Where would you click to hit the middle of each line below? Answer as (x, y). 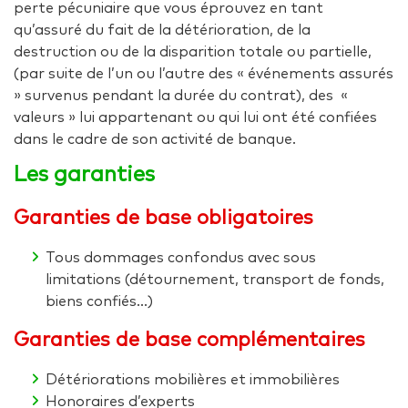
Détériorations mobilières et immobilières (193, 380)
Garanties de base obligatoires (163, 219)
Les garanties (84, 175)
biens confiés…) (99, 301)
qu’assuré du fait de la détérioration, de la (162, 30)
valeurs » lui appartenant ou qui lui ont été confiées (195, 117)
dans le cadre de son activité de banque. (155, 139)
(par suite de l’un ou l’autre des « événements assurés (204, 74)
